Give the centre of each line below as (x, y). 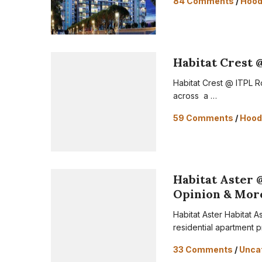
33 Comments (203, 249)
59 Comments (204, 118)
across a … (195, 96)
